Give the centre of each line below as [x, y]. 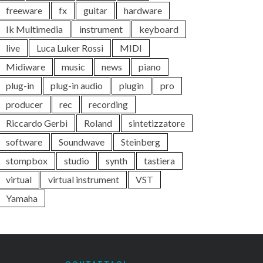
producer [24, 104]
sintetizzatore [157, 123]
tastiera [159, 161]
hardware [143, 10]
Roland [98, 123]
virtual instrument [84, 179]
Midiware [26, 67]
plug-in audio [77, 85]
